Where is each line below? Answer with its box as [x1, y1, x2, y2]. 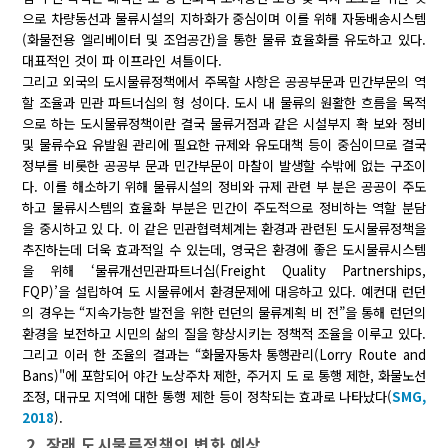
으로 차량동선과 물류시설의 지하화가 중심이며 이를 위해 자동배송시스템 [22, 9, 426, 29]
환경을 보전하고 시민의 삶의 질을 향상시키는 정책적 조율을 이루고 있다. [22, 324, 426, 344]
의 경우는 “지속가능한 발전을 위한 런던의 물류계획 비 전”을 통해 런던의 [22, 303, 426, 323]
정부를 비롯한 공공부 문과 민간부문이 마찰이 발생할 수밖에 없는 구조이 [22, 156, 426, 176]
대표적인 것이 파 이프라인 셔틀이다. [22, 51, 223, 71]
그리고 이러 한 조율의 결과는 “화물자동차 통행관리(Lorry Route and [22, 345, 426, 365]
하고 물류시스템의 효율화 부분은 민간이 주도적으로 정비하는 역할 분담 [22, 198, 426, 218]
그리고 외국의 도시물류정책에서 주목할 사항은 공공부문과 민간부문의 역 [22, 72, 426, 92]
